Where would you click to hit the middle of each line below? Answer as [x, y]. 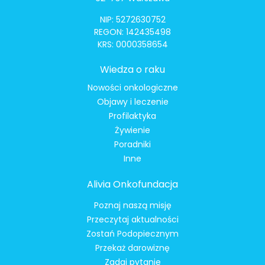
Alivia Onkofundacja [132, 185]
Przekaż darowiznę [132, 248]
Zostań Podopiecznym [132, 234]
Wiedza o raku [132, 70]
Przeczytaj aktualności [132, 220]
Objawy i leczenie [132, 102]
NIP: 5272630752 [132, 19]
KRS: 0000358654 [132, 44]
